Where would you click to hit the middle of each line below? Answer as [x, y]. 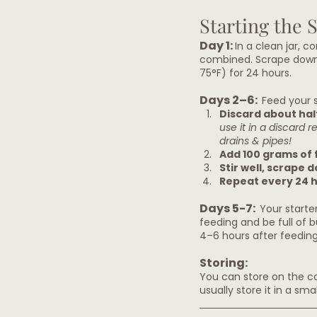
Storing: [224, 263]
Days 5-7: [230, 209]
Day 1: [217, 46]
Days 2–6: [231, 100]
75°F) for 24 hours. [246, 73]
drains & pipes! [255, 141]
